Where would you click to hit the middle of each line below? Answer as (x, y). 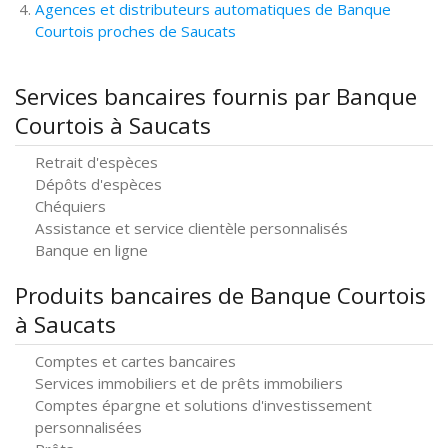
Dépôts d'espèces (98, 184)
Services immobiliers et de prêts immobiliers (189, 383)
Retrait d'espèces (96, 162)
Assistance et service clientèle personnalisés (191, 228)
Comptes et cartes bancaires (135, 361)
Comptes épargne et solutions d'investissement (203, 405)
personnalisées (88, 427)
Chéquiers (70, 206)
